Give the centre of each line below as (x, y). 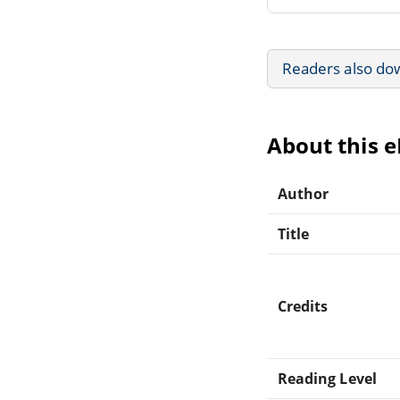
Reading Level (327, 378)
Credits (303, 306)
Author (304, 193)
